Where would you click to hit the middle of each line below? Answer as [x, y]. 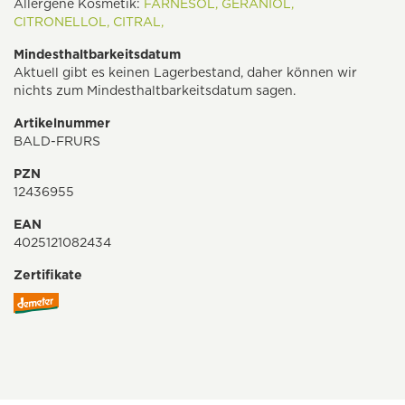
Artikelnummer [62, 123]
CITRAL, [138, 22]
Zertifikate [48, 275]
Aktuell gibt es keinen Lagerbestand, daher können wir [185, 72]
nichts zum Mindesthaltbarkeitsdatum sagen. [155, 90]
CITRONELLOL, [61, 22]
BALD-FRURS [57, 141]
